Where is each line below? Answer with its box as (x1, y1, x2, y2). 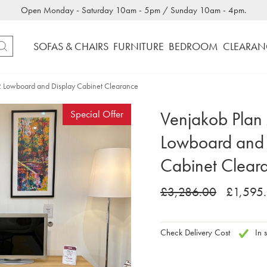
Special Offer (70, 108, 123, 121)
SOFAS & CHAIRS (33, 39, 108, 54)
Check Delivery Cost (160, 226, 230, 238)
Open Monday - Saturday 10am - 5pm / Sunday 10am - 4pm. (21, 4, 246, 16)
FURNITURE (113, 39, 164, 54)
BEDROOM (168, 39, 218, 54)
